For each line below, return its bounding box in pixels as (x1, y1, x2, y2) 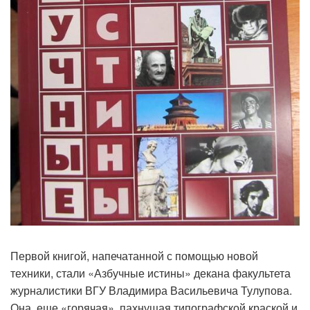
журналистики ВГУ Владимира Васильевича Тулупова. (10, 282, 292, 298)
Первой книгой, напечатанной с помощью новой (10, 247, 258, 264)
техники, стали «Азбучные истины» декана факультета (10, 264, 291, 281)
